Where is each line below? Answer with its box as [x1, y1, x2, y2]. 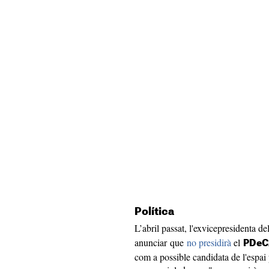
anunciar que [134, 236, 187, 249]
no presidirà [187, 236, 234, 249]
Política [134, 207, 174, 217]
